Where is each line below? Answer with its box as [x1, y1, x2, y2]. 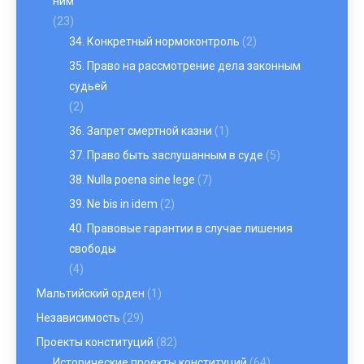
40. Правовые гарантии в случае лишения [69, 222, 292, 235]
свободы [69, 242, 116, 255]
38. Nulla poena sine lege [69, 173, 195, 186]
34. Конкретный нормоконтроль [69, 35, 240, 48]
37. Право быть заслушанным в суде [69, 149, 263, 162]
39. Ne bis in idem [69, 197, 158, 210]
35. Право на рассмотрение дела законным [69, 59, 301, 72]
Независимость [37, 311, 120, 324]
